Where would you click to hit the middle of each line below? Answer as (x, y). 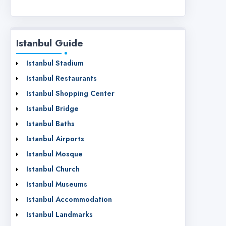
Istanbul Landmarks (60, 215)
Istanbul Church (53, 169)
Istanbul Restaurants (62, 78)
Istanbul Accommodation (69, 200)
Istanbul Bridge (52, 109)
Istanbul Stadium (55, 63)
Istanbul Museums (57, 184)
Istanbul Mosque (54, 154)
